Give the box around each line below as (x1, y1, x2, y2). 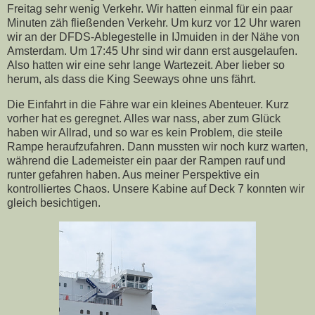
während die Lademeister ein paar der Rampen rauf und (7, 155, 285, 167)
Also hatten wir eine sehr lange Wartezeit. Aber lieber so (7, 59, 285, 72)
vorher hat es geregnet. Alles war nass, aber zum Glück (7, 112, 281, 125)
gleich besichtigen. (7, 197, 101, 210)
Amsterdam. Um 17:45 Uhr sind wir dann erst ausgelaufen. (7, 45, 297, 58)
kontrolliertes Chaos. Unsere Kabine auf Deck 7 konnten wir (7, 183, 304, 195)
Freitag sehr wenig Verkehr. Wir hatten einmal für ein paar (7, 3, 292, 15)
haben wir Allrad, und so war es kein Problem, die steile (7, 127, 283, 139)
